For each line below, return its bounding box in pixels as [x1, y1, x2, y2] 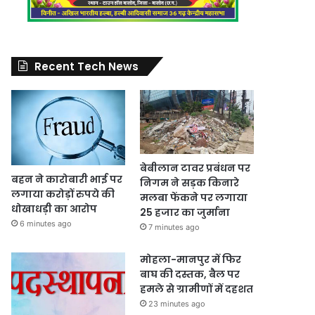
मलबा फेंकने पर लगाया [139, 190, 247, 205]
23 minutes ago [148, 298, 205, 309]
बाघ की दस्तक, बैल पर [139, 266, 240, 281]
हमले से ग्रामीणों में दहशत [139, 281, 253, 296]
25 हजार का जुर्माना [139, 205, 230, 219]
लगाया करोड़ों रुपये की [11, 187, 115, 202]
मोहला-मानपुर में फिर [139, 252, 241, 266]
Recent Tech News [34, 58, 139, 74]
